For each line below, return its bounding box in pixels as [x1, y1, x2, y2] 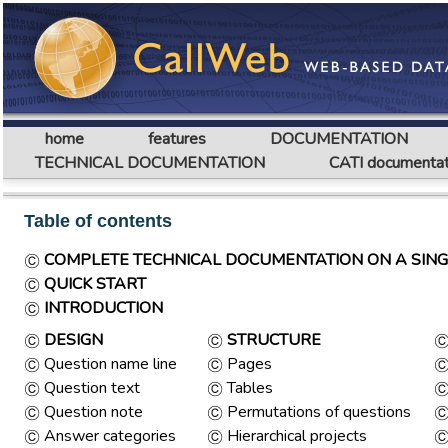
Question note [40, 401, 147, 423]
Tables [223, 377, 273, 399]
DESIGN [44, 329, 103, 351]
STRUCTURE [227, 329, 321, 351]
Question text [40, 377, 140, 399]
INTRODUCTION [40, 297, 163, 319]
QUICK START [40, 273, 146, 295]
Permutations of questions [223, 401, 411, 423]
